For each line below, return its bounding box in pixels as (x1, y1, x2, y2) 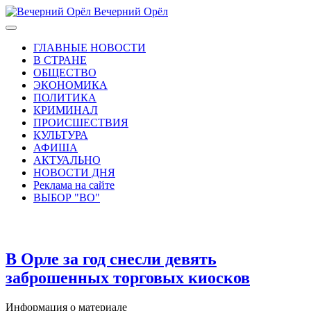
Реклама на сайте (33, 179, 115, 191)
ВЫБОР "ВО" (33, 192, 100, 203)
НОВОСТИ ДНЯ (33, 167, 115, 178)
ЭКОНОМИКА (33, 79, 108, 91)
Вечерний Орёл (94, 6, 168, 17)
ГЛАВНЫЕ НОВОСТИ (33, 42, 146, 53)
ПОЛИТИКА (33, 92, 96, 103)
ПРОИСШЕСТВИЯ (33, 117, 128, 128)
